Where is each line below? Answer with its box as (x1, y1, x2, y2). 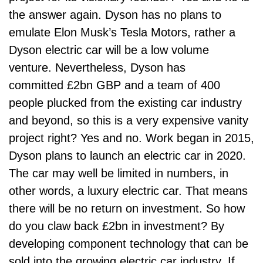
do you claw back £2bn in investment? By (9, 220, 224, 232)
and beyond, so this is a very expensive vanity (9, 114, 248, 127)
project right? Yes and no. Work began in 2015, (9, 131, 254, 144)
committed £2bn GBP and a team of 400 (9, 79, 220, 92)
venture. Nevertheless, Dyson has (9, 61, 186, 74)
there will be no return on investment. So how (9, 202, 245, 215)
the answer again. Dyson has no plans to (9, 8, 221, 21)
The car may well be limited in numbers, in (9, 167, 228, 180)
